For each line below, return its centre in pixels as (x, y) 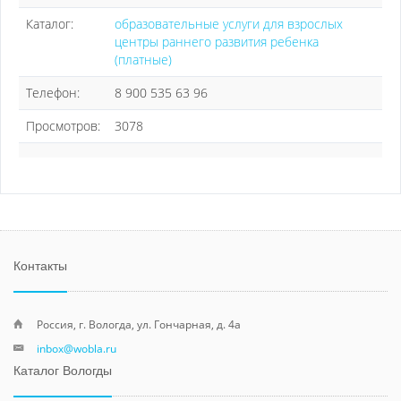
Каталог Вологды (63, 371)
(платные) (143, 60)
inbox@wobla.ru (77, 348)
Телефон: (53, 93)
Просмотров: (63, 126)
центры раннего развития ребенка (217, 42)
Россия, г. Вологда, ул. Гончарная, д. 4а (139, 324)
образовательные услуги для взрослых (229, 24)
